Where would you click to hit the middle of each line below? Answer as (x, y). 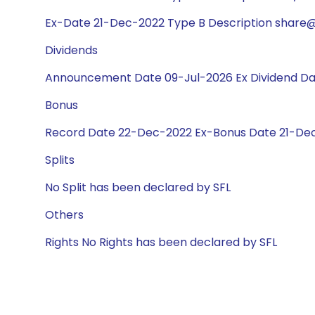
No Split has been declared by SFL (138, 187)
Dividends (71, 50)
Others (64, 215)
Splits (60, 160)
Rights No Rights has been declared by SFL (161, 242)
